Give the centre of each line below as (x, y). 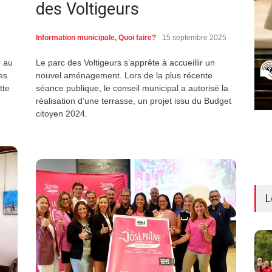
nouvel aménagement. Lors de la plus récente (124, 76)
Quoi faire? (137, 38)
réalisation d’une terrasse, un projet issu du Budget (134, 101)
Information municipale (75, 38)
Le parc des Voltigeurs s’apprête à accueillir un (125, 63)
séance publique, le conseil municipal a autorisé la (132, 88)
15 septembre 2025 (194, 38)
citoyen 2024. (62, 114)
